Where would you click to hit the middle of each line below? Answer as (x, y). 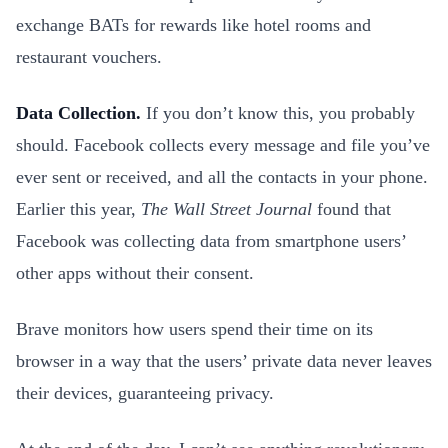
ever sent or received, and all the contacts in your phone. (222, 177)
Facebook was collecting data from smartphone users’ (211, 241)
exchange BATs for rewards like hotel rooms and (193, 25)
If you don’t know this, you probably (278, 113)
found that (354, 209)
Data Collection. (78, 113)
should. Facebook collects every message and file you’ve (223, 145)
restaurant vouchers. (89, 57)
